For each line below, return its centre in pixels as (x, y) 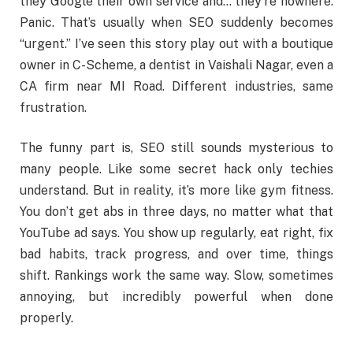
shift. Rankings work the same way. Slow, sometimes (176, 276)
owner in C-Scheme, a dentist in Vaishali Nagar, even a (176, 65)
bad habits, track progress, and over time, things (176, 255)
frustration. (53, 107)
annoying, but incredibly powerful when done (176, 297)
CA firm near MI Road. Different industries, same (176, 86)
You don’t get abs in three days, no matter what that (176, 212)
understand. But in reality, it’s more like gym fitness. (176, 191)
